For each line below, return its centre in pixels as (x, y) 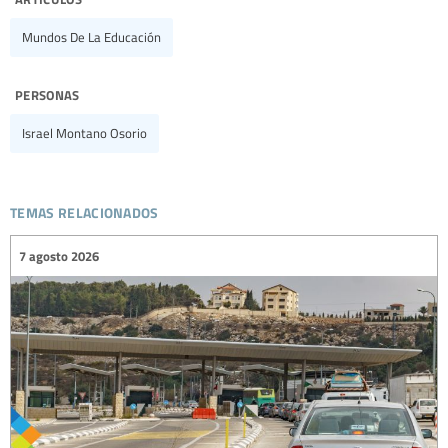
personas (47, 93)
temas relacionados (84, 210)
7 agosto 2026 (59, 255)
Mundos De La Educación (91, 37)
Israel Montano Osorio (84, 133)
